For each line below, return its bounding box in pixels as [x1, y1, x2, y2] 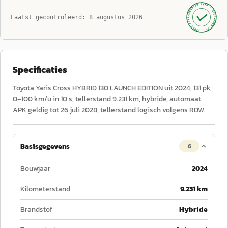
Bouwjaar [20, 163, 50, 174]
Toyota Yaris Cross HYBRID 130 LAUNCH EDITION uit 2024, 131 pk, [13, 82, 212, 93]
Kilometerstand [20, 184, 70, 194]
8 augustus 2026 [89, 14, 142, 21]
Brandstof [20, 204, 52, 215]
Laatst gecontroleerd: [11, 14, 89, 21]
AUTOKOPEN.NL [205, 9, 217, 32]
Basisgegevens [20, 140, 70, 152]
